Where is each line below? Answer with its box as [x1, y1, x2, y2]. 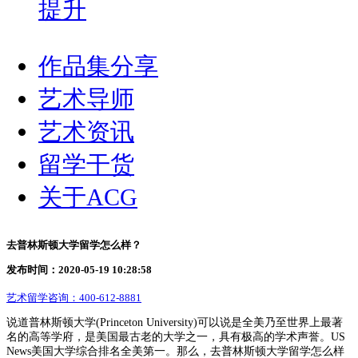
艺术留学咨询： [6, 291, 79, 304]
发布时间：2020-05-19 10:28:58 [6, 263, 152, 276]
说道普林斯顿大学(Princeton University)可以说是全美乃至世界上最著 [6, 316, 343, 328]
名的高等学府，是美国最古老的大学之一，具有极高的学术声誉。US [6, 330, 345, 343]
